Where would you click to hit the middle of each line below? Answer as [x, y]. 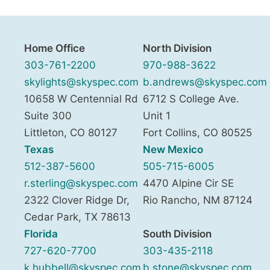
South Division [177, 234]
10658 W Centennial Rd [81, 99]
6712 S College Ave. [191, 99]
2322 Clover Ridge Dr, [77, 200]
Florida [41, 234]
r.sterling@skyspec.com [81, 183]
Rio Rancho [170, 200]
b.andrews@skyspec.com [205, 82]
